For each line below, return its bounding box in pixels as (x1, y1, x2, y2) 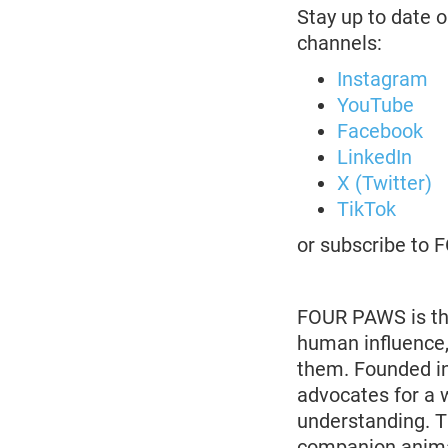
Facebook (337, 119, 423, 143)
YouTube (337, 93, 414, 117)
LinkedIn (337, 145, 412, 169)
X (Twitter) (337, 171, 432, 195)
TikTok (337, 197, 396, 221)
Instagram (337, 67, 428, 91)
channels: (297, 31, 382, 55)
